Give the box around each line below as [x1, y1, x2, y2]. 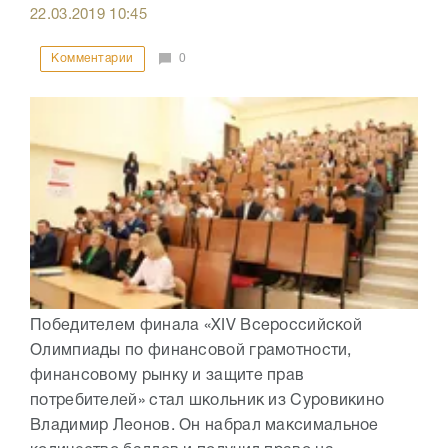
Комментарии [51, 53, 134, 65]
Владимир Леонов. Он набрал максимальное [30, 418, 379, 433]
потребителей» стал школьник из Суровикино [30, 393, 385, 408]
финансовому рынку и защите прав [30, 368, 305, 383]
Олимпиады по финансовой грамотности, [30, 343, 352, 358]
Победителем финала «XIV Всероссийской [30, 318, 363, 333]
